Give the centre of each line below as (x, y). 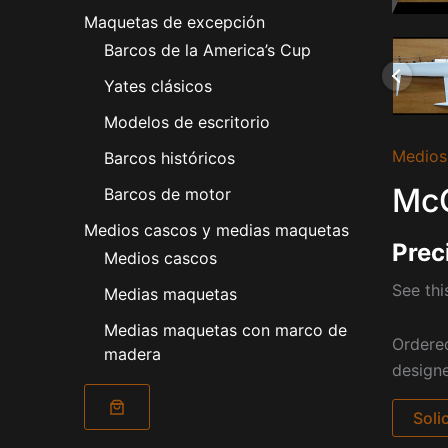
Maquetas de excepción (174, 22)
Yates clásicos (158, 86)
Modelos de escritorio (187, 122)
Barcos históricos (169, 158)
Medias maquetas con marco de (225, 330)
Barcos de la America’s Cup (207, 50)
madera (132, 354)
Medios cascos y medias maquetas (216, 230)
